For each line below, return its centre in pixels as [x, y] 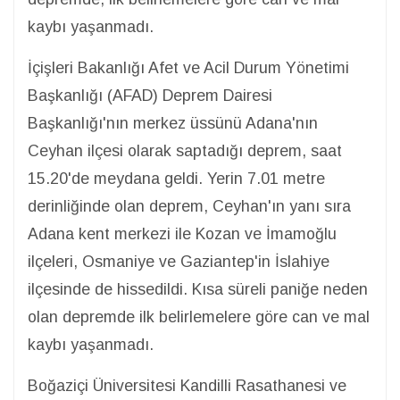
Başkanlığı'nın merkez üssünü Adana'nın [173, 123]
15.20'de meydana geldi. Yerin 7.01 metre [176, 179]
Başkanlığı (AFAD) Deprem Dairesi [150, 96]
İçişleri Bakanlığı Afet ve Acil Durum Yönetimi [188, 68]
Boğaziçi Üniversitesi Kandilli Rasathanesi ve [187, 386]
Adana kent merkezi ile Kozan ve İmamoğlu [182, 234]
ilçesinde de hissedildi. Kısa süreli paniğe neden [198, 289]
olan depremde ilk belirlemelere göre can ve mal [199, 317]
